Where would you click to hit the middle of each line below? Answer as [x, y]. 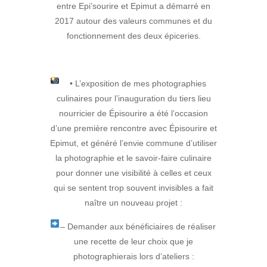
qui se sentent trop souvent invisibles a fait [133, 188]
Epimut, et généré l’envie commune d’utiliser [133, 143]
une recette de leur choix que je [133, 242]
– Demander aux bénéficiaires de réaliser [138, 227]
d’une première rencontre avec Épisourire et [133, 128]
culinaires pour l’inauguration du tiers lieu [133, 99]
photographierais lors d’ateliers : [133, 257]
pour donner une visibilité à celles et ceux [133, 173]
